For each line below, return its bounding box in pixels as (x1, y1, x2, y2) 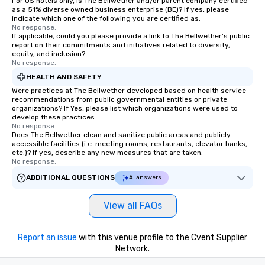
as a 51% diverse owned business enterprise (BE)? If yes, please (12, 5, 229, 14)
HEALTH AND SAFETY (26, 72, 102, 81)
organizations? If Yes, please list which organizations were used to (12, 104, 238, 112)
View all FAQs (103, 200, 162, 211)
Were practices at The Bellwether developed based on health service (12, 86, 246, 95)
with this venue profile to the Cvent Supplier (77, 232, 247, 243)
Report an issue (18, 232, 77, 243)
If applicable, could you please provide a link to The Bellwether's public (12, 32, 250, 40)
